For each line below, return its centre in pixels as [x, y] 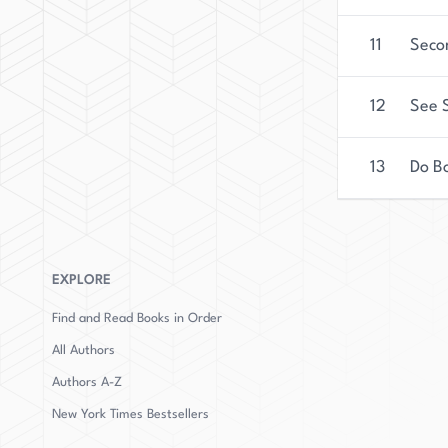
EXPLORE [81, 280]
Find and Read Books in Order [137, 318]
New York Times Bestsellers [130, 414]
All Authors [83, 350]
